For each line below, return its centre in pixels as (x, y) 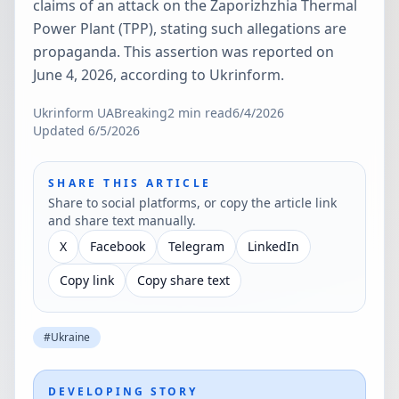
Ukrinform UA (73, 113)
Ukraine (70, 337)
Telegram (196, 246)
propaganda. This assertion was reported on (183, 52)
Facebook (118, 246)
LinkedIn (273, 246)
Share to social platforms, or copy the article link (192, 203)
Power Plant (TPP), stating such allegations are (190, 28)
